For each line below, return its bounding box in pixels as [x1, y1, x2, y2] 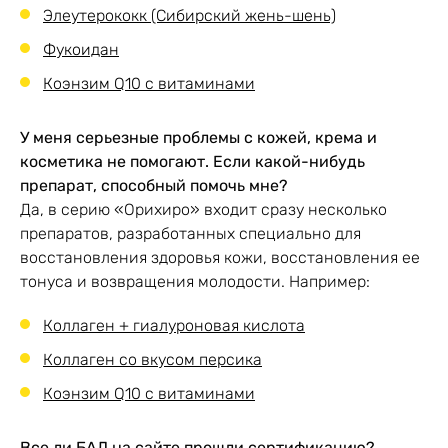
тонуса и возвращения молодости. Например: [20, 271, 370, 291]
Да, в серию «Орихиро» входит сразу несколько [20, 199, 387, 219]
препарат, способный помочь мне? [20, 175, 288, 195]
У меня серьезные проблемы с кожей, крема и [20, 127, 377, 147]
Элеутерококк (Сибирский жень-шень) [43, 5, 336, 25]
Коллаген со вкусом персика [43, 349, 262, 369]
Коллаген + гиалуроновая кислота [43, 315, 305, 335]
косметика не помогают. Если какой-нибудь [20, 151, 365, 171]
